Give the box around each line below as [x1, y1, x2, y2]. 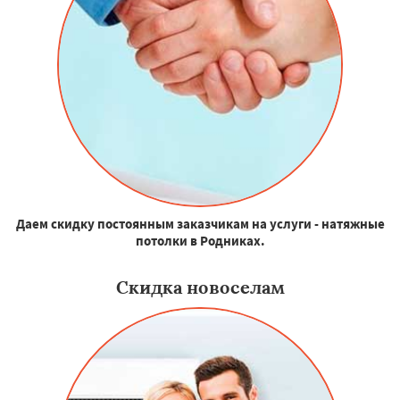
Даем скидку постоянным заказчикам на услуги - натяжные [15, 214, 385, 232]
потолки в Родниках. [135, 231, 265, 249]
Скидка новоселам [115, 275, 285, 298]
